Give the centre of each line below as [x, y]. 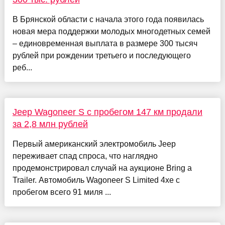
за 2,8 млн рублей [50, 124]
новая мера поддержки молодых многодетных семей [111, 31]
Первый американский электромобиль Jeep [94, 144]
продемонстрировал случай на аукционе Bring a [102, 168]
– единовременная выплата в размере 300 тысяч [105, 43]
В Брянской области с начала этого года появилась [108, 19]
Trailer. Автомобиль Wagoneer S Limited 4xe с [96, 180]
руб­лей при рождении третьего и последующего [101, 55]
